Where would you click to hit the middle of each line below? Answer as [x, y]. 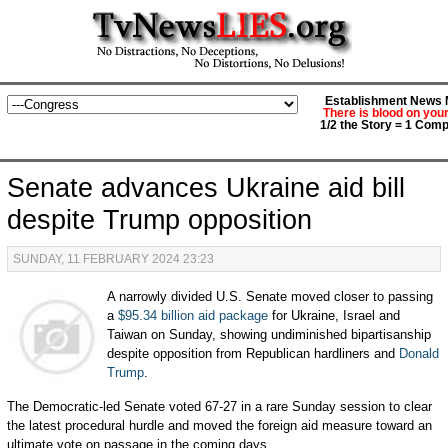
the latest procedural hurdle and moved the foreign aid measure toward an [219, 425]
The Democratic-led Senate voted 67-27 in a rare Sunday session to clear [219, 406]
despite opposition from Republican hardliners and [252, 353]
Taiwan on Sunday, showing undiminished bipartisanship [268, 334]
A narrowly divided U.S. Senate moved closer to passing [269, 296]
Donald [418, 353]
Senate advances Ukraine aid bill [205, 188]
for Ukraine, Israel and [333, 315]
